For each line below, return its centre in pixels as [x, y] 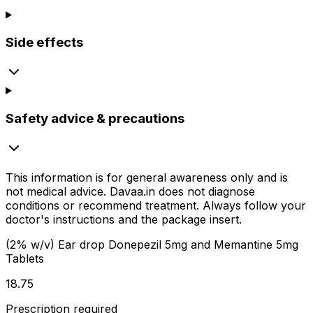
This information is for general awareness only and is [147, 177]
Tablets [25, 258]
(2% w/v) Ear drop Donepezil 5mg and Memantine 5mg [152, 244]
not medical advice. [58, 191]
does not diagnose [205, 191]
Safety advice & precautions [95, 118]
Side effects [44, 43]
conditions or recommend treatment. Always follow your [156, 205]
